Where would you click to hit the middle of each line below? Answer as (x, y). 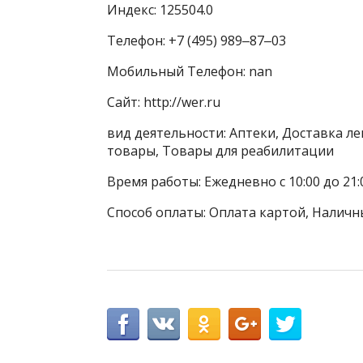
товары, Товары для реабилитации (220, 151)
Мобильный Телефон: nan (190, 72)
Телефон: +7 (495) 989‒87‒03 (196, 41)
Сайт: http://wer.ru (164, 102)
